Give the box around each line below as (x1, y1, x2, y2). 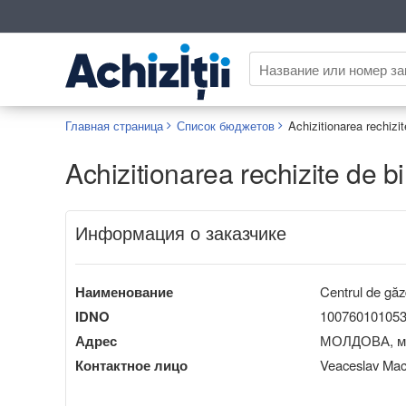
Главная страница (65, 116, 163, 134)
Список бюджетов (177, 116, 275, 134)
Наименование (75, 281, 173, 302)
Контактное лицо (75, 354, 188, 375)
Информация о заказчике (75, 218, 286, 246)
